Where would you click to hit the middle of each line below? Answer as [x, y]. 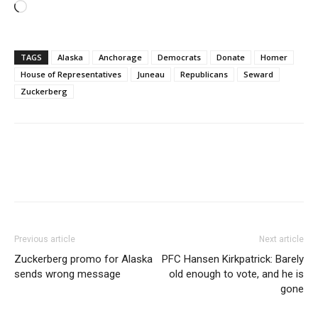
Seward [258, 74]
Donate [231, 57]
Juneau [151, 74]
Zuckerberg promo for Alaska [83, 259]
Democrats [179, 57]
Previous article [45, 239]
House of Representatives [71, 74]
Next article [281, 239]
